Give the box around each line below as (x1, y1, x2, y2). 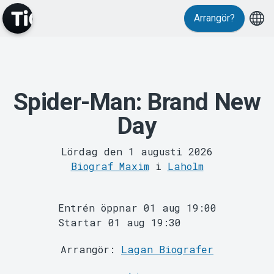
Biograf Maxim (70, 159, 149, 172)
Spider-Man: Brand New (13, 88, 261, 116)
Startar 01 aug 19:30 (57, 215, 181, 229)
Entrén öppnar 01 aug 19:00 (57, 201, 217, 214)
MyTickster (90, 93, 184, 117)
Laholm (167, 159, 204, 172)
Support (103, 204, 171, 228)
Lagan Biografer (121, 242, 213, 256)
